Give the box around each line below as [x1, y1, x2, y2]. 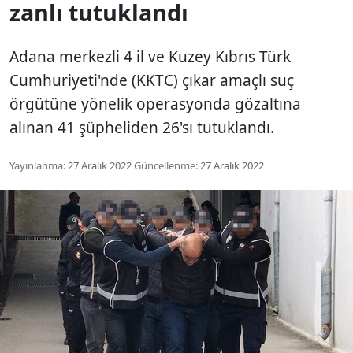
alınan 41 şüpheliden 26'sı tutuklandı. [9, 117, 274, 138]
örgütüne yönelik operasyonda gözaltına [9, 93, 301, 114]
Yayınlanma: [9, 158, 65, 173]
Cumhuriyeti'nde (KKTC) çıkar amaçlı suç [9, 69, 294, 91]
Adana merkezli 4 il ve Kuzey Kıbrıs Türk [9, 46, 291, 67]
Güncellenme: [134, 158, 198, 173]
